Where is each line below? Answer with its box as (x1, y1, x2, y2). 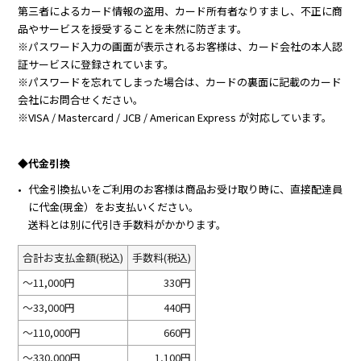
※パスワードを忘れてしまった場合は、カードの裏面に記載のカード (18, 73, 342, 89)
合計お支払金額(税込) (23, 249, 124, 265)
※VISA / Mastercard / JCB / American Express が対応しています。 (18, 109, 332, 125)
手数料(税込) (132, 249, 192, 265)
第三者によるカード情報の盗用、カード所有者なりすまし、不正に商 (18, 2, 343, 19)
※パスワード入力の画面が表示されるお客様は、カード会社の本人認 (18, 38, 343, 54)
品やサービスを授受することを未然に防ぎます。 (18, 20, 248, 36)
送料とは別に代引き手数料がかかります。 (28, 216, 227, 232)
